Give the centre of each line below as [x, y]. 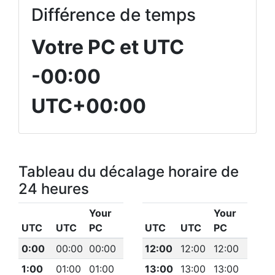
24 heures [54, 189]
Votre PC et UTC [108, 47]
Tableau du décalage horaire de [129, 172]
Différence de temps [114, 15]
